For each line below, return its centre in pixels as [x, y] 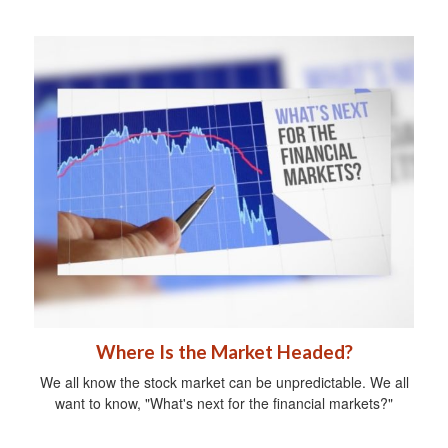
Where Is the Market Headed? [224, 351]
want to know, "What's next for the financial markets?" [224, 402]
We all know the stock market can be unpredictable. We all [224, 381]
